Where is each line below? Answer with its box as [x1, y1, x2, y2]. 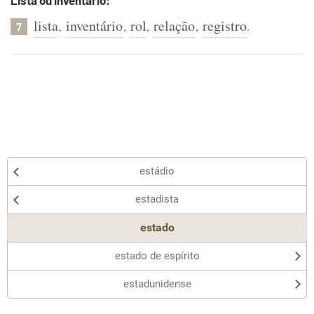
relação [153, 16, 196, 35]
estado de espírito [114, 250, 200, 262]
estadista [135, 193, 179, 205]
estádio [139, 165, 175, 177]
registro [202, 16, 247, 35]
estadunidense [123, 278, 191, 290]
